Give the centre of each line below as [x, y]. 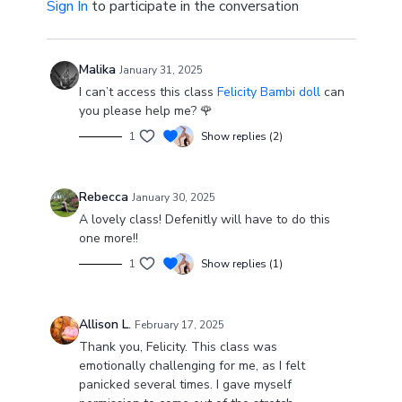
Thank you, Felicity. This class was [178, 347]
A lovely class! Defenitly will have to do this [204, 219]
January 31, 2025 [161, 70]
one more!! [108, 238]
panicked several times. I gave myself [185, 385]
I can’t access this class [148, 92]
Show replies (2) [241, 136]
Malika [97, 70]
